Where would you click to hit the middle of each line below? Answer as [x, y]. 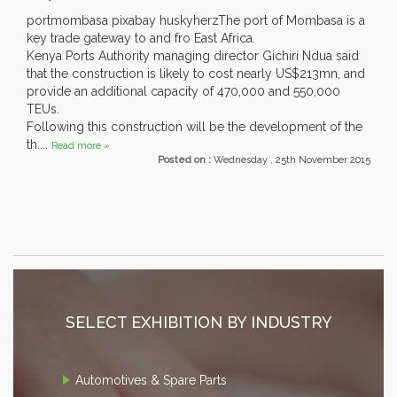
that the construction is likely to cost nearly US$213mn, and [196, 74]
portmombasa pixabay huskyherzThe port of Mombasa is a [196, 21]
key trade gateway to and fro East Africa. [143, 39]
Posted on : [186, 160]
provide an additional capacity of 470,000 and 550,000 [183, 92]
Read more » [81, 146]
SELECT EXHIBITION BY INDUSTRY [198, 323]
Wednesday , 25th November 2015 [292, 160]
